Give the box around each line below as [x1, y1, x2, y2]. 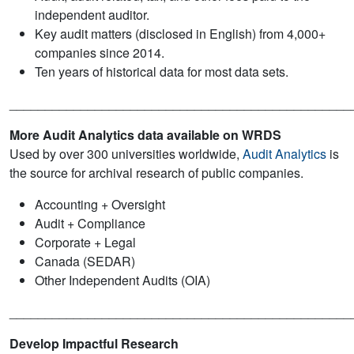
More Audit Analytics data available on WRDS [9, 126, 284, 145]
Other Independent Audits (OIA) [35, 271, 210, 290]
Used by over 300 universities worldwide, [9, 145, 243, 164]
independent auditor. [35, 6, 149, 24]
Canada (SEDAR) [35, 252, 135, 271]
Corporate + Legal [35, 233, 136, 252]
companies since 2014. [35, 43, 164, 62]
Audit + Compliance [35, 214, 145, 233]
